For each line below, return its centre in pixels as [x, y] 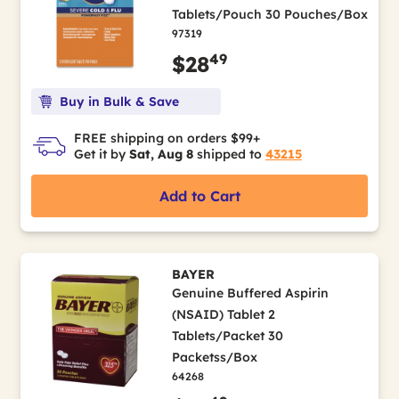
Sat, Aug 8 [161, 154]
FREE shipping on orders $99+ [167, 138]
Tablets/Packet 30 [227, 335]
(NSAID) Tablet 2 [223, 314]
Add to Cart [199, 195]
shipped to [229, 154]
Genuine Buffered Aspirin [250, 293]
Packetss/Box [214, 357]
